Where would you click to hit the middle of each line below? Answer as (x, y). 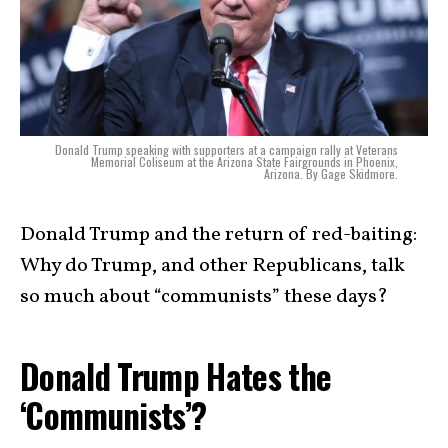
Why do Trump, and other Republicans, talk (212, 266)
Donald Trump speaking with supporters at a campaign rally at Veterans (226, 150)
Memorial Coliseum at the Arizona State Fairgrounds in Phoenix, (244, 162)
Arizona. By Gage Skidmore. (331, 174)
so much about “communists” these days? (206, 297)
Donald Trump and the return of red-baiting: (218, 235)
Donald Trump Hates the (176, 376)
